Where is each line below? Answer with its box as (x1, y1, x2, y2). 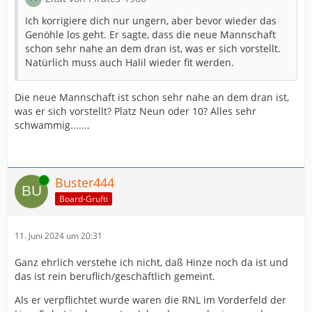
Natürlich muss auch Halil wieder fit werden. (25, 56, 234, 69)
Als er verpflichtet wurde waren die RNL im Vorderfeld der (15, 293, 286, 306)
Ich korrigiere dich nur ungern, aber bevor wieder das (25, 14, 276, 27)
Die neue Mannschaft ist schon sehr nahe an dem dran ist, (15, 91, 289, 104)
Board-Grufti (59, 192, 108, 205)
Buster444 (55, 174, 114, 191)
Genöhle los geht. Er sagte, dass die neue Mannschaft (25, 28, 276, 41)
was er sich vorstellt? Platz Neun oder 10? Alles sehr (15, 104, 256, 118)
